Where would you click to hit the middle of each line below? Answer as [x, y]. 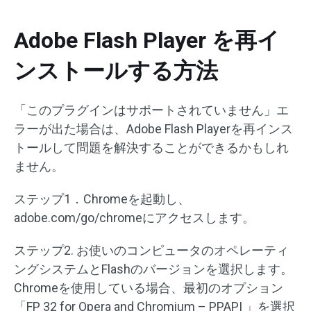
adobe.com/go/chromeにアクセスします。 [134, 218]
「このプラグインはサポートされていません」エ [151, 110]
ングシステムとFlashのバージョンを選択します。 [153, 269]
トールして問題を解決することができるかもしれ [151, 148]
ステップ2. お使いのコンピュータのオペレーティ [151, 251]
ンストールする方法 [116, 71]
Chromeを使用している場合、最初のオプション [149, 288]
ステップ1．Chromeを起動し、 [102, 199]
